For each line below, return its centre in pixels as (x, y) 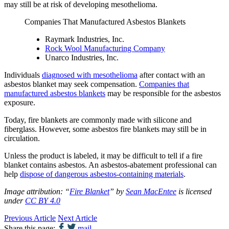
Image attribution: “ (37, 191)
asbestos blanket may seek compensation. (72, 84)
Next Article (77, 218)
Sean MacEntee (151, 191)
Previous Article (30, 218)
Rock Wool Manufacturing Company (105, 48)
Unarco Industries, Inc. (82, 57)
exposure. (20, 102)
